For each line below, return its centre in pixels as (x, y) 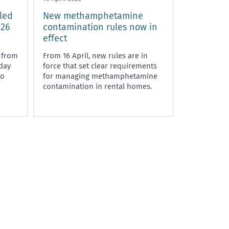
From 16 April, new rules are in (95, 55)
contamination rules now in (100, 27)
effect (55, 38)
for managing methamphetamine (100, 76)
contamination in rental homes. (97, 86)
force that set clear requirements (100, 66)
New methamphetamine (93, 16)
